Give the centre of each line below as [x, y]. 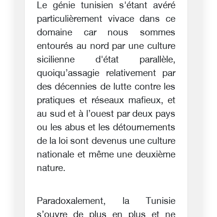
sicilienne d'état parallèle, [106, 60]
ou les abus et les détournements [106, 128]
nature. [51, 169]
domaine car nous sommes [106, 33]
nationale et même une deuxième [106, 155]
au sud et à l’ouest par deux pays [106, 114]
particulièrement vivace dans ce [106, 19]
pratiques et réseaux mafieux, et [106, 101]
